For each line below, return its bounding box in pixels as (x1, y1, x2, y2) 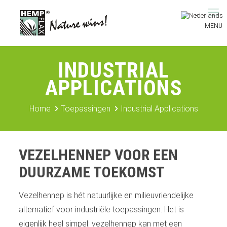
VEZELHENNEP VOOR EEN (18, 146, 178, 164)
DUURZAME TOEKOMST (18, 163, 165, 181)
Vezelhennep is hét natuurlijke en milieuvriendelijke (18, 191, 194, 200)
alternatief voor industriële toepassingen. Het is (18, 205, 184, 214)
